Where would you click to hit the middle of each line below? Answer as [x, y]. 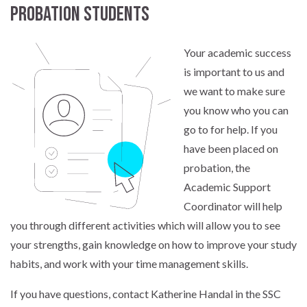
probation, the [217, 168]
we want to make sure [234, 91]
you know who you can [236, 110]
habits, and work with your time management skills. [129, 264]
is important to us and [234, 72]
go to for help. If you [231, 130]
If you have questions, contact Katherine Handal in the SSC [146, 294]
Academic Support [227, 187]
